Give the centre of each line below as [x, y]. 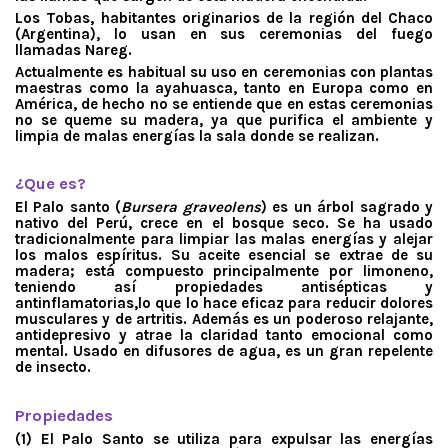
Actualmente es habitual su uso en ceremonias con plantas [224, 71]
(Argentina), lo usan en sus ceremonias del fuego [224, 33]
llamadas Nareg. [73, 49]
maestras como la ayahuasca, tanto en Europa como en [224, 87]
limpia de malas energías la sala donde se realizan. [197, 135]
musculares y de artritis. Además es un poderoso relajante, [224, 319]
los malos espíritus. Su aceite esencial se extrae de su [224, 255]
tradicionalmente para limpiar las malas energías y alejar [224, 239]
